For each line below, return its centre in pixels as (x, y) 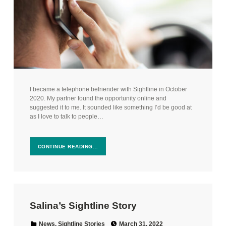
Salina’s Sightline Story (83, 206)
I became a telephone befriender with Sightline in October (108, 90)
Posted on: (135, 220)
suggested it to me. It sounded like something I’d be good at (110, 108)
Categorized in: (42, 220)
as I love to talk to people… (66, 117)
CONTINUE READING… (68, 146)
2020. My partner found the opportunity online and (98, 99)
